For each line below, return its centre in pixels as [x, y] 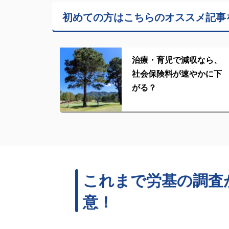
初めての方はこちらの [113, 16]
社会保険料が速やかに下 [177, 73]
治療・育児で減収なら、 [177, 59]
